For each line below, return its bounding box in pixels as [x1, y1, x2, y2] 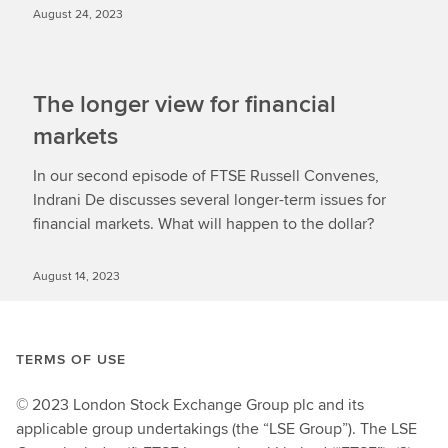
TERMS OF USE [16, 349, 126, 369]
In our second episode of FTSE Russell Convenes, [33, 164, 379, 187]
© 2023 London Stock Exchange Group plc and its [16, 393, 364, 416]
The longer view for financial [33, 86, 336, 121]
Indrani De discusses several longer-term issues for [33, 188, 386, 211]
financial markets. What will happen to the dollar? [33, 212, 374, 235]
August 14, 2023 [33, 267, 120, 284]
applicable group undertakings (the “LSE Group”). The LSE [16, 417, 417, 440]
